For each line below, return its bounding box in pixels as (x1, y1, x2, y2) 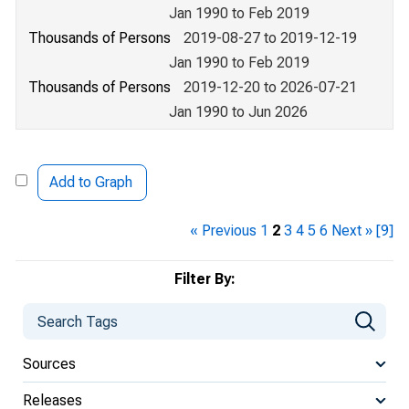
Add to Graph (49, 173, 132, 191)
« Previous (190, 222, 257, 239)
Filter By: (173, 270, 236, 288)
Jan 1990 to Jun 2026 (169, 103, 308, 121)
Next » (331, 222, 372, 239)
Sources (23, 354, 76, 372)
